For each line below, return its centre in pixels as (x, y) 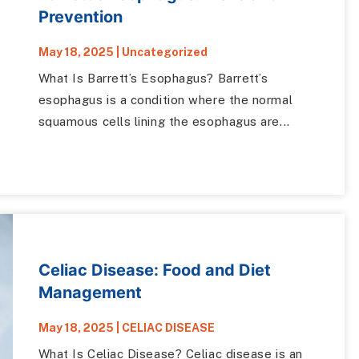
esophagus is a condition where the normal (165, 99)
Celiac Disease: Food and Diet (154, 270)
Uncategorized (164, 52)
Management (90, 293)
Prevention (80, 16)
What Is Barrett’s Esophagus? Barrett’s (153, 78)
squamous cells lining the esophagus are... (164, 121)
